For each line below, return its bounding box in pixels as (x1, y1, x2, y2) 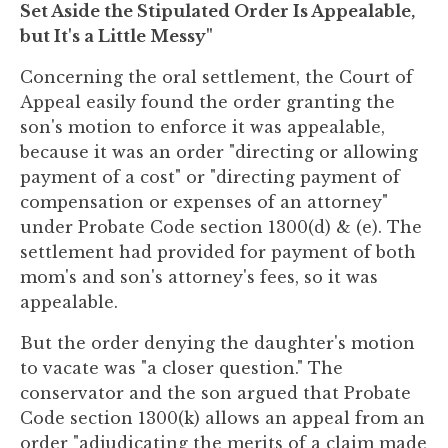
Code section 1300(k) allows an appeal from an (20, 408, 425, 428)
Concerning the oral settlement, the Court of (20, 67, 413, 87)
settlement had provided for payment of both (20, 242, 416, 262)
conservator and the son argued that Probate (20, 383, 411, 403)
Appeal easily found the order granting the (20, 92, 395, 112)
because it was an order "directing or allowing (20, 142, 418, 162)
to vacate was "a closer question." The (20, 358, 343, 378)
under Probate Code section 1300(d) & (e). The (20, 217, 422, 237)
